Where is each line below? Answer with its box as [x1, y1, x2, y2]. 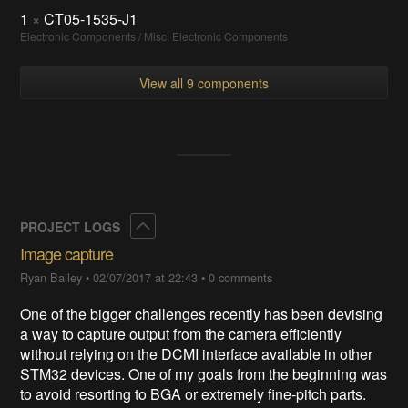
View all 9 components [139, 73, 269, 92]
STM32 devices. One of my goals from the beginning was [20, 362, 388, 384]
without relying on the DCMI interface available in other [20, 342, 373, 364]
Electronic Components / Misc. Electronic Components [20, 27, 289, 44]
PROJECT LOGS [20, 217, 125, 236]
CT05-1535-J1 [44, 7, 138, 29]
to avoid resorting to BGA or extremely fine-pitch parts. [20, 382, 367, 404]
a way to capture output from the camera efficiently [20, 322, 342, 344]
